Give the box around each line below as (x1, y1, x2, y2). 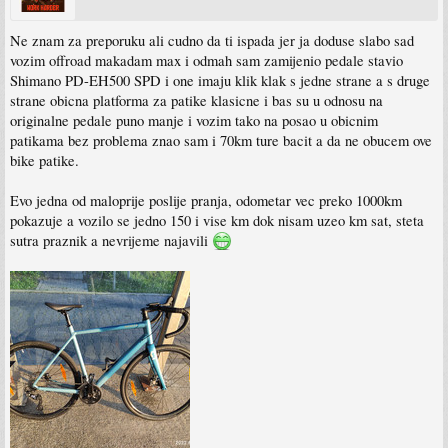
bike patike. (10, 151, 79, 171)
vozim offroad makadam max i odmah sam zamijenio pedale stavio (10, 51, 403, 71)
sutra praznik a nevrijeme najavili (10, 231, 212, 251)
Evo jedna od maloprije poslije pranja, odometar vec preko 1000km (10, 191, 402, 211)
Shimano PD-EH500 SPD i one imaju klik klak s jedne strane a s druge (10, 71, 430, 91)
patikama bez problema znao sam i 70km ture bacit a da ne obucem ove (10, 131, 432, 151)
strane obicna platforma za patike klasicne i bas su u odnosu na (10, 91, 383, 111)
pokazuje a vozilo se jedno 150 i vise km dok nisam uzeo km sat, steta (10, 211, 424, 231)
